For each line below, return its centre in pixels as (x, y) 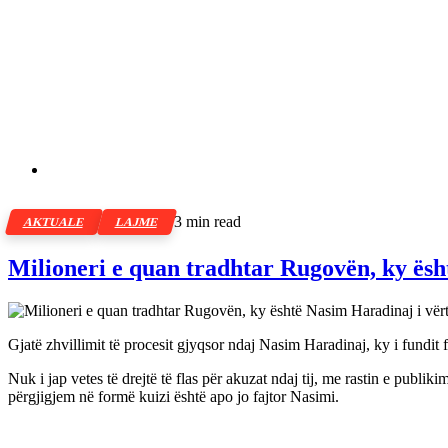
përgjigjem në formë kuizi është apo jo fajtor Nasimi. (173, 396)
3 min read (207, 221)
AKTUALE (54, 222)
